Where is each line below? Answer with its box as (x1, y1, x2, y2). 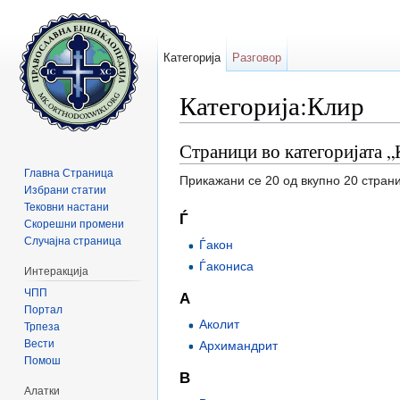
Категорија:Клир (179, 88, 364, 122)
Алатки (24, 384, 61, 397)
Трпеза (24, 320, 61, 333)
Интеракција (24, 264, 89, 278)
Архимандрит (199, 337, 279, 353)
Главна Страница (24, 166, 114, 179)
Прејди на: (179, 122, 245, 137)
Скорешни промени (24, 217, 125, 230)
